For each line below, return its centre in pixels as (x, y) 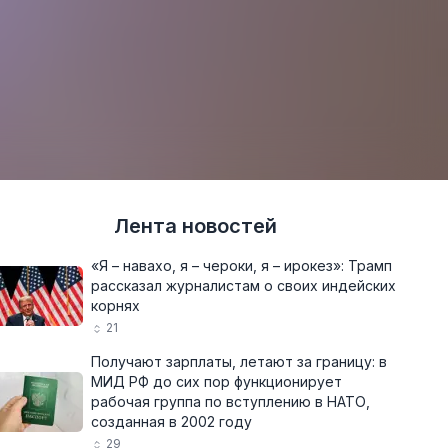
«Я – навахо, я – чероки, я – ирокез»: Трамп (241, 265)
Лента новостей (195, 226)
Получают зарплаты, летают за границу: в (239, 361)
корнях (115, 305)
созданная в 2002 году (171, 421)
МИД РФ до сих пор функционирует (216, 381)
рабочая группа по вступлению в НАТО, (230, 401)
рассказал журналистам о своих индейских (243, 285)
